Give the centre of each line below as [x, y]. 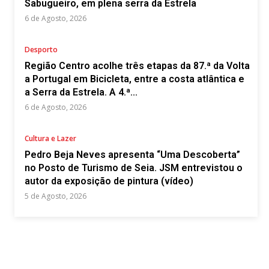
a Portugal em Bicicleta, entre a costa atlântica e [134, 79]
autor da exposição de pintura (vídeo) [109, 181]
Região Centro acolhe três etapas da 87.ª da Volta [137, 66]
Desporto [41, 50]
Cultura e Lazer [50, 138]
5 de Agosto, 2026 [56, 196]
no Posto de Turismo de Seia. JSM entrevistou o [134, 168]
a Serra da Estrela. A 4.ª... [81, 92]
